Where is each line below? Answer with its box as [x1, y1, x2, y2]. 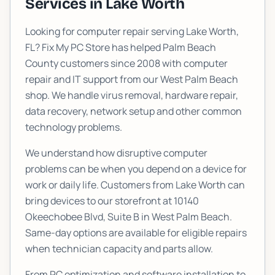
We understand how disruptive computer [25, 146, 207, 160]
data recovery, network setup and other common [25, 104, 242, 118]
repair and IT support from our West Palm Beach [25, 72, 238, 86]
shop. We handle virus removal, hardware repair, [25, 88, 238, 102]
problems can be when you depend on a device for [25, 162, 247, 176]
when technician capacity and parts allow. [25, 242, 213, 255]
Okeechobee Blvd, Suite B [25, 210, 139, 223]
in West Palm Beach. [139, 210, 232, 223]
